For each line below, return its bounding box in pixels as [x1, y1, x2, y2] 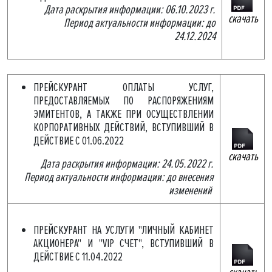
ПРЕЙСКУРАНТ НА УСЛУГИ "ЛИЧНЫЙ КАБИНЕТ [33, 223, 214, 237]
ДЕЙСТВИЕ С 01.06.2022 [33, 134, 124, 148]
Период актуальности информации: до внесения [24, 170, 214, 185]
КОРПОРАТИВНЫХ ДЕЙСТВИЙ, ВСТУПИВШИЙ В [33, 120, 214, 135]
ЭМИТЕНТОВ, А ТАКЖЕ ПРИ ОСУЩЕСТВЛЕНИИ [33, 107, 214, 121]
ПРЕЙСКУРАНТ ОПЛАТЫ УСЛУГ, [33, 80, 214, 95]
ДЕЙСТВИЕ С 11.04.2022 [33, 250, 123, 264]
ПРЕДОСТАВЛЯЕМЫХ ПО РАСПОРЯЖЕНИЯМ [33, 93, 214, 108]
